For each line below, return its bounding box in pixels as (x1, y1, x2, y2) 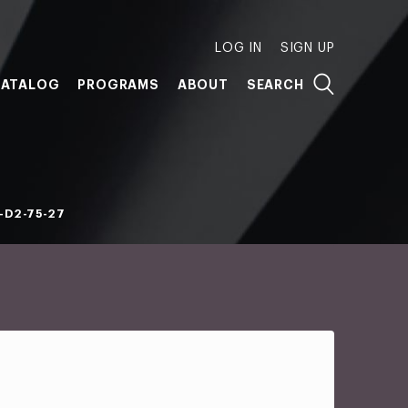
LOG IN (214, 42, 262, 55)
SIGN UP (280, 42, 335, 55)
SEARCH (246, 78, 304, 91)
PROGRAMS (77, 78, 159, 91)
